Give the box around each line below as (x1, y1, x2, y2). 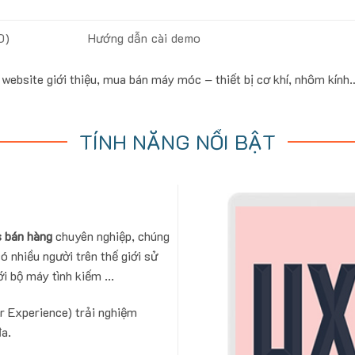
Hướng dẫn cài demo (87, 29, 201, 47)
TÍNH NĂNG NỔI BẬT (79, 128, 276, 155)
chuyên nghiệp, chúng (52, 227, 170, 244)
